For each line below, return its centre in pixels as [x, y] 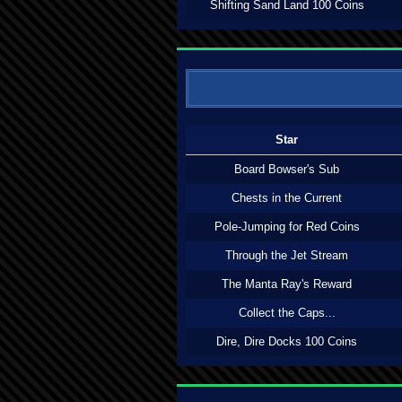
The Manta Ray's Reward [287, 284]
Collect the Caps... [287, 313]
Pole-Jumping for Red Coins [287, 227]
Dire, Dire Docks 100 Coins [287, 341]
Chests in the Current [287, 198]
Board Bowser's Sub [287, 169]
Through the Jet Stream [287, 255]
